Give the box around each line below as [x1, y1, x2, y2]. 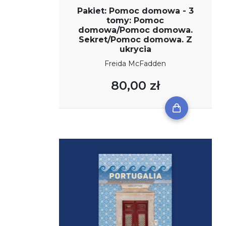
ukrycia [119, 44, 151, 54]
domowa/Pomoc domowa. [78, 25, 193, 35]
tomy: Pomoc [106, 15, 164, 25]
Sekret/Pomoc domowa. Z [78, 34, 192, 44]
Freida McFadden [104, 59, 166, 68]
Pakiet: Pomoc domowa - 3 [77, 6, 194, 16]
